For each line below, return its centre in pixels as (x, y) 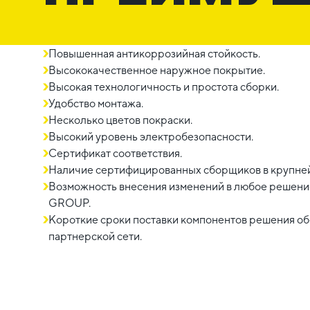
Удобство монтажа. (96, 103)
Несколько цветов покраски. (120, 120)
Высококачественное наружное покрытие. (157, 70)
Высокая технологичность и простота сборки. (164, 86)
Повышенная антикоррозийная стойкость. (154, 53)
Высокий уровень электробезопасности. (151, 136)
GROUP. (70, 203)
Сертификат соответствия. (115, 153)
